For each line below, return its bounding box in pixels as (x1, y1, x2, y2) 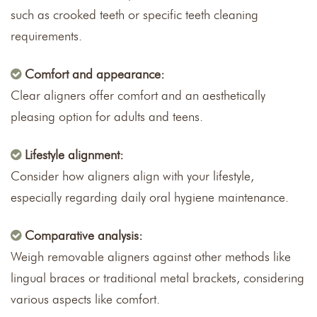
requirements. (11, 28, 82, 44)
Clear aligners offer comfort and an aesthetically (11, 87, 265, 103)
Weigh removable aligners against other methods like (11, 248, 291, 265)
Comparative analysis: (25, 227, 143, 243)
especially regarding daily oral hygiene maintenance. (11, 189, 289, 205)
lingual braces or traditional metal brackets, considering (11, 270, 304, 286)
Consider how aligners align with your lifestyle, (11, 168, 254, 184)
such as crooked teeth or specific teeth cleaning (11, 6, 258, 23)
